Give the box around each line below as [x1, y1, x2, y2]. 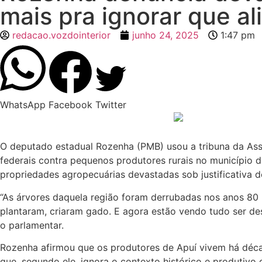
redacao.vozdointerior [12, 29, 111, 41]
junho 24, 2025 [132, 29, 199, 41]
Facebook [49, 98, 92, 111]
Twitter [95, 98, 126, 111]
